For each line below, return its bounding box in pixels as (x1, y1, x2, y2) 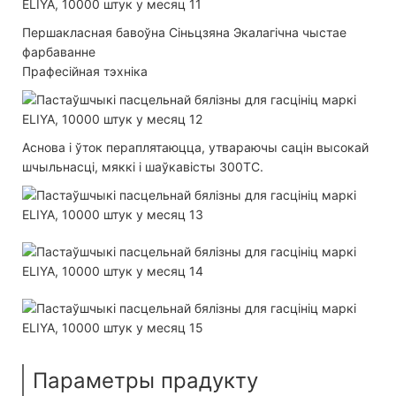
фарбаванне (22, 43, 95, 59)
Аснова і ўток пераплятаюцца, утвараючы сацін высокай (22, 139, 369, 155)
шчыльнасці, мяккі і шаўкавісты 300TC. (22, 158, 263, 174)
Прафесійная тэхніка (22, 63, 148, 79)
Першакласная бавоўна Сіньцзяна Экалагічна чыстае (22, 24, 346, 40)
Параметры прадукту (33, 367, 258, 393)
